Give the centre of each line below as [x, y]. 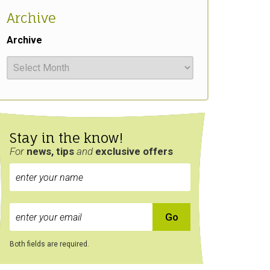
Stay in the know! [66, 138]
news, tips [52, 151]
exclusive [119, 151]
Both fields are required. [49, 244]
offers [158, 151]
